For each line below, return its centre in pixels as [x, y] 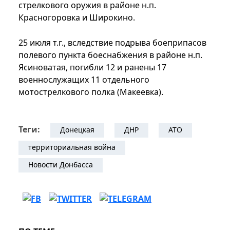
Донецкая [77, 130]
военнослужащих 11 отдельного [84, 80]
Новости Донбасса [61, 165]
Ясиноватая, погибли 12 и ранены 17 [92, 68]
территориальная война [72, 147]
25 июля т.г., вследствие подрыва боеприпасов [112, 43]
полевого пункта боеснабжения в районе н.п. [110, 55]
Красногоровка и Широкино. [77, 18]
